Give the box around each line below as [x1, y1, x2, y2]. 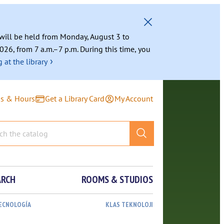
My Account [114, 93, 153, 103]
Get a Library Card [45, 93, 104, 103]
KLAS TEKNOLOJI [105, 200, 153, 209]
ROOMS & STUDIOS [81, 173, 153, 186]
